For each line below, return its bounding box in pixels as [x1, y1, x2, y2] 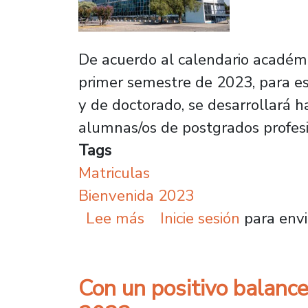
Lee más [86, 207, 145, 229]
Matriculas [78, 162, 150, 184]
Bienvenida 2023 [78, 184, 194, 206]
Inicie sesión [159, 207, 240, 229]
